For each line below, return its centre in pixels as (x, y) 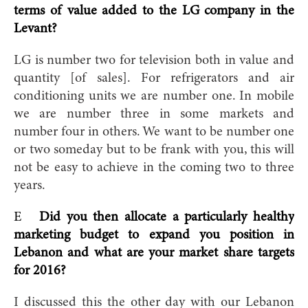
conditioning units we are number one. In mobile (154, 96)
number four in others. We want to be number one (154, 132)
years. (30, 185)
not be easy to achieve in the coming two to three (154, 167)
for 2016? (40, 271)
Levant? (35, 29)
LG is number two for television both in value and (154, 60)
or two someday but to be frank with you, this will (154, 150)
